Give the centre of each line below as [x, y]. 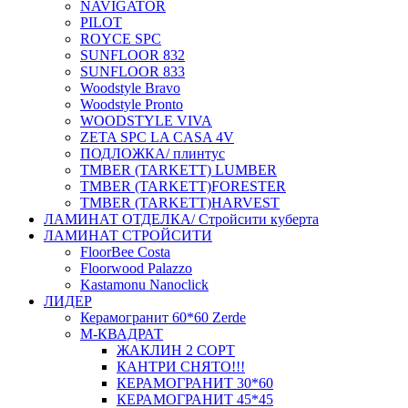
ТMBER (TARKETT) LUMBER [178, 170]
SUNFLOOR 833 [133, 72]
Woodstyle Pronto [132, 105]
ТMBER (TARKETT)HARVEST [180, 203]
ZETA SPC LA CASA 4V [157, 138]
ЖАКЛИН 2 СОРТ [176, 351]
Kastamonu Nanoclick [144, 285]
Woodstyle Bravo [130, 88]
